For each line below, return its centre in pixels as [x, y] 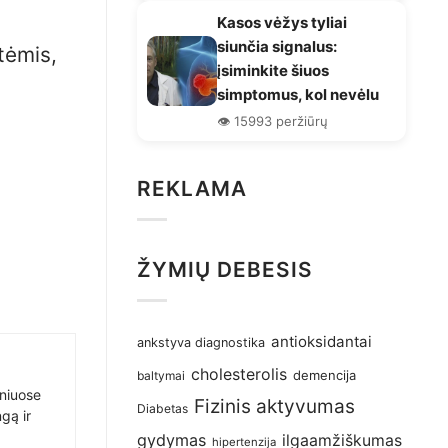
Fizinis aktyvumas [274, 407]
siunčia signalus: [277, 46]
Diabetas [162, 409]
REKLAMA [192, 188]
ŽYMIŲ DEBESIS [225, 269]
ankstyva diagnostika [201, 343]
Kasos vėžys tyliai [282, 22]
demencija [324, 375]
